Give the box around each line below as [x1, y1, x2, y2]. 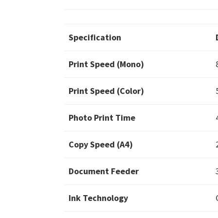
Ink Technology [69, 192, 128, 204]
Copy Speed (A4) [69, 139, 133, 150]
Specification [69, 32, 121, 43]
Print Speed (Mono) [69, 58, 144, 70]
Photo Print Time [69, 112, 135, 124]
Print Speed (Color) [69, 85, 144, 97]
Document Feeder [69, 165, 139, 177]
